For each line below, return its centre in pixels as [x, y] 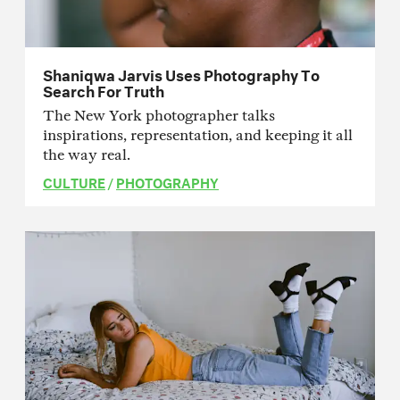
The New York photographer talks [159, 115]
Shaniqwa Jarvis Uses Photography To [181, 72]
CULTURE [74, 181]
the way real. [87, 154]
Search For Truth [104, 88]
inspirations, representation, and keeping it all [198, 135]
